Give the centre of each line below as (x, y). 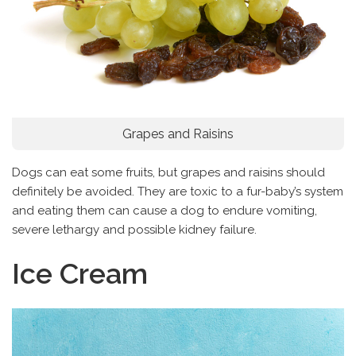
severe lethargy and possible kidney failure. (134, 229)
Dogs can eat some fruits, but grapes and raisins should (168, 172)
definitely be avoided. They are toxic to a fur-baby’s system (178, 191)
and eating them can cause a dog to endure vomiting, (164, 210)
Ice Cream (80, 273)
